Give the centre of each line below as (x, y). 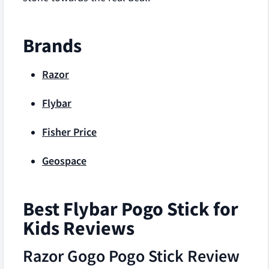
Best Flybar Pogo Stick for (131, 209)
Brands (52, 46)
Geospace (64, 161)
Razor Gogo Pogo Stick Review (131, 256)
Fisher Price (69, 132)
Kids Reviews (79, 228)
